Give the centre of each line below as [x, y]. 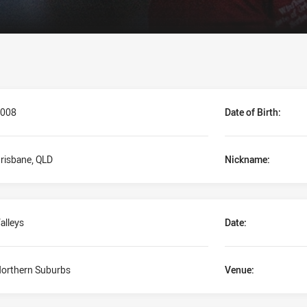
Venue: [240, 269]
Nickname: [247, 159]
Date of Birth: [253, 112]
